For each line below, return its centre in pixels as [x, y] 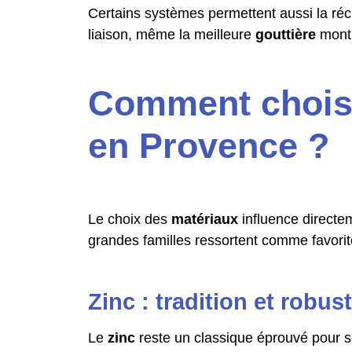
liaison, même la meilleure [172, 35]
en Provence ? [209, 146]
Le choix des [130, 219]
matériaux [205, 219]
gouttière [286, 35]
